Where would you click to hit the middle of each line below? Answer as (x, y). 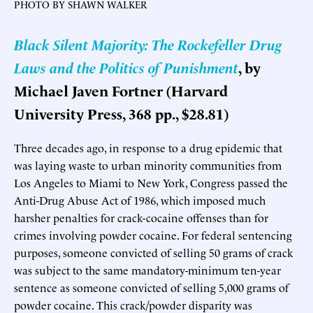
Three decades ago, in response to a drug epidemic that (148, 147)
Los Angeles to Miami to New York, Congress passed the (151, 182)
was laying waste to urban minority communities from (148, 165)
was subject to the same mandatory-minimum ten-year (147, 269)
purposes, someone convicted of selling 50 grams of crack (154, 252)
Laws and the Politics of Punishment (126, 67)
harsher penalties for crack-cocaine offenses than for (141, 217)
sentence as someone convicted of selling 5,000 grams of (151, 287)
